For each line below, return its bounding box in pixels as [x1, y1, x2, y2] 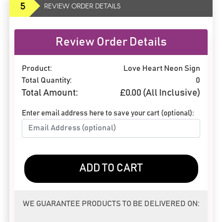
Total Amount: [22, 88, 78, 98]
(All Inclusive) [141, 88, 200, 98]
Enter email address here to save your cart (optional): [22, 109, 194, 117]
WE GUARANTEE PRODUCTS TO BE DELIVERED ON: [22, 199, 200, 208]
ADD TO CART [79, 163, 143, 174]
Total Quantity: [22, 76, 72, 84]
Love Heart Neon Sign [123, 64, 200, 72]
